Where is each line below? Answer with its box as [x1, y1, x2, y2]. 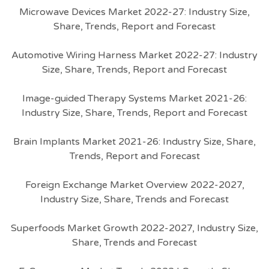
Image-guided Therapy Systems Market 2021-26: [22, 92, 247, 104]
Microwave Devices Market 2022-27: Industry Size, [19, 6, 250, 18]
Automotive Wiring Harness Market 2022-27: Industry [11, 49, 258, 61]
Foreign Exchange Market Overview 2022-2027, [25, 179, 244, 191]
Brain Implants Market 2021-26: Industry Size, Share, [13, 136, 256, 148]
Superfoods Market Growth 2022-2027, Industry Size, [11, 222, 258, 234]
